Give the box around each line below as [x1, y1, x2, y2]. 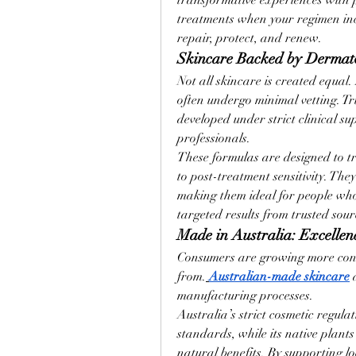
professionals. [177, 130, 250, 146]
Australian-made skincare [209, 269, 350, 284]
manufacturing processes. [177, 288, 313, 304]
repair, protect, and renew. [177, 30, 322, 46]
